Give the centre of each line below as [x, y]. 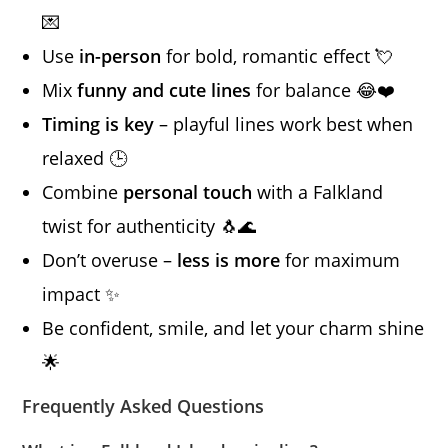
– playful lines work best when [284, 124]
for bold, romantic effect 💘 [277, 56]
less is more [229, 260]
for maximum [340, 260]
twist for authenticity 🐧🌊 [149, 226]
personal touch [188, 192]
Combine [83, 192]
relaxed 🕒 [85, 158]
